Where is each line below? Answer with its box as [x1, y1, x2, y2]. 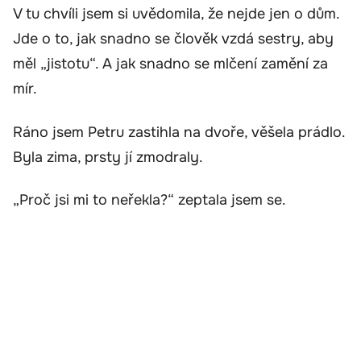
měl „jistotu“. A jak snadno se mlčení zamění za [13, 55, 328, 73]
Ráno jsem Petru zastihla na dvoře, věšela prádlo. [13, 122, 345, 141]
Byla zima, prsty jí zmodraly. [13, 147, 203, 166]
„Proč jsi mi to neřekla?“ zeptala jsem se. [13, 191, 286, 210]
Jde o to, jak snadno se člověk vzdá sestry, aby [13, 30, 334, 48]
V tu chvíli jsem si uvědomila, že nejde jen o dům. [13, 5, 339, 23]
